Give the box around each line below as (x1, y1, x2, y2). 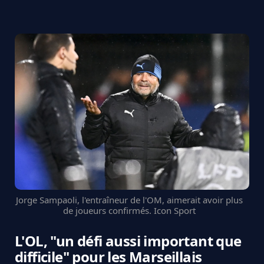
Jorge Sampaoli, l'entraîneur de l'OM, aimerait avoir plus (15, 193, 243, 206)
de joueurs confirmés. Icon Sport (62, 204, 196, 216)
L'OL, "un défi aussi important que (15, 230, 242, 250)
